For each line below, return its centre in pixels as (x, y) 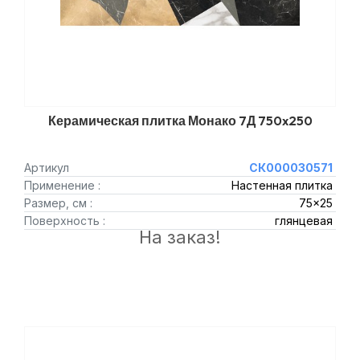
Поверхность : (65, 221)
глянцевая (303, 221)
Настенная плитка (282, 185)
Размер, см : (58, 203)
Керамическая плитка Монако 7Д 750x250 (180, 121)
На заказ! (180, 237)
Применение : (62, 185)
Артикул (47, 168)
